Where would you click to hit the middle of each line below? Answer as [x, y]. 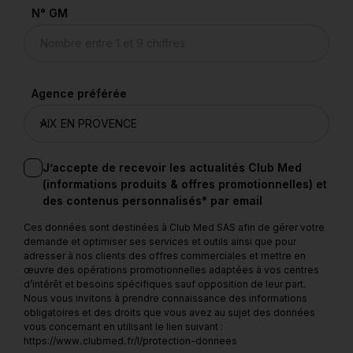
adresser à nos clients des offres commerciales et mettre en [165, 255]
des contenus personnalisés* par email [152, 200]
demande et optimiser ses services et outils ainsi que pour [160, 241]
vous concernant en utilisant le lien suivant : [123, 326]
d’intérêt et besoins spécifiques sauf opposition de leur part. [165, 284]
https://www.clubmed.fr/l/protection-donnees [130, 340]
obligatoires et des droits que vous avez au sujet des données [169, 312]
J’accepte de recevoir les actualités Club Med [172, 167]
